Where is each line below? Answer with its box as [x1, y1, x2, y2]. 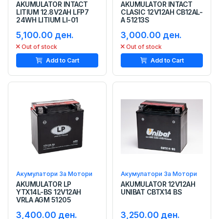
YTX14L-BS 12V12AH [16, 187, 81, 196]
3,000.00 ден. [121, 29, 182, 40]
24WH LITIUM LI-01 [16, 15, 78, 24]
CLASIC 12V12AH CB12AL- [121, 7, 203, 16]
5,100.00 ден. [16, 29, 74, 40]
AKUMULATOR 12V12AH [121, 179, 196, 188]
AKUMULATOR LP [16, 179, 71, 188]
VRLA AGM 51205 [16, 195, 71, 204]
